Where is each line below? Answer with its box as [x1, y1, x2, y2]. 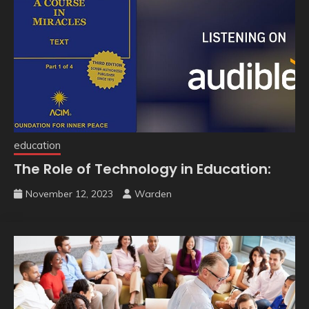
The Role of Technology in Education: [14, 159, 271, 179]
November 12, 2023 [26, 187, 113, 200]
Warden [134, 187, 172, 200]
